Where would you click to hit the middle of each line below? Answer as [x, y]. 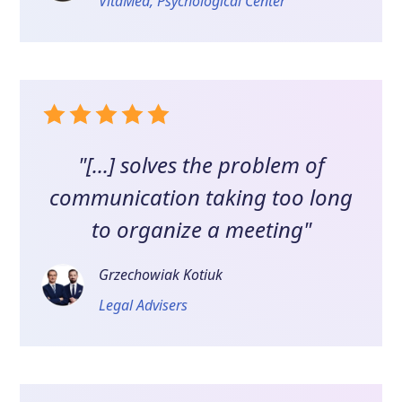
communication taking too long [201, 197]
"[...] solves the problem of [201, 165]
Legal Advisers [144, 306]
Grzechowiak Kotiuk [161, 275]
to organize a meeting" [201, 230]
